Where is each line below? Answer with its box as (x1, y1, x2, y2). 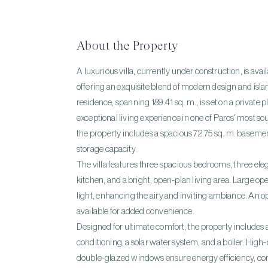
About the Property (77, 39, 178, 53)
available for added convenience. (77, 207, 194, 216)
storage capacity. (77, 145, 137, 154)
